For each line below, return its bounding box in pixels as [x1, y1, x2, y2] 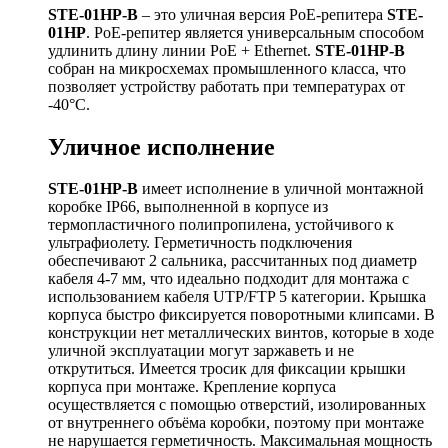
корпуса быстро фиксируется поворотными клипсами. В [48, 306, 435, 324]
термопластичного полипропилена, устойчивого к [48, 216, 394, 234]
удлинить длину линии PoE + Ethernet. [48, 41, 315, 59]
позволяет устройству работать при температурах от [48, 77, 405, 95]
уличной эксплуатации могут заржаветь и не [48, 342, 354, 360]
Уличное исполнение [48, 133, 275, 160]
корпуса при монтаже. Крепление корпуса [48, 378, 336, 396]
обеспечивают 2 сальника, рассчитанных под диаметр [48, 252, 417, 270]
